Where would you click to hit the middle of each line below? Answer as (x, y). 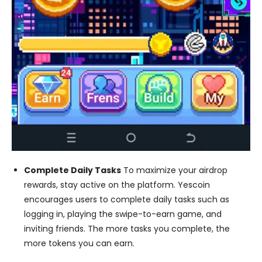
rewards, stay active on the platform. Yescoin (117, 185)
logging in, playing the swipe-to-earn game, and (123, 214)
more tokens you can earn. (79, 243)
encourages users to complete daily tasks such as (127, 199)
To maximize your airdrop (174, 170)
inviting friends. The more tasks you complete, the (127, 228)
